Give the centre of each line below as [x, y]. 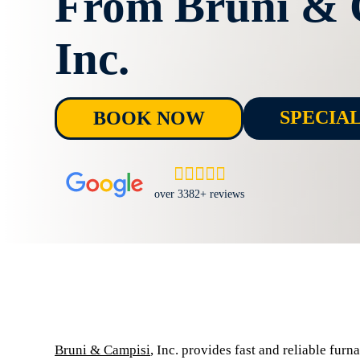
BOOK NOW [149, 118]
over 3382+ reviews [199, 194]
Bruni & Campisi [102, 350]
